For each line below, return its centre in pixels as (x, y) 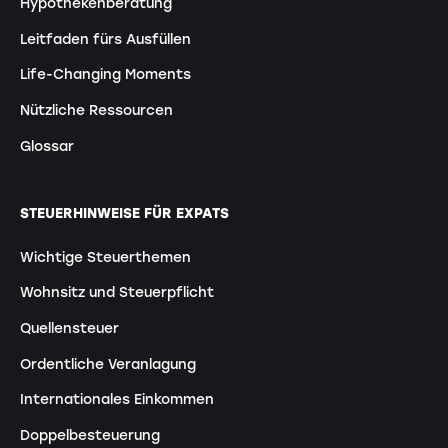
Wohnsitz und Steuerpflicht (116, 292)
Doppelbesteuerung (89, 435)
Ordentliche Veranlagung (107, 363)
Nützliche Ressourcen (96, 109)
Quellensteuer (69, 327)
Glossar (46, 145)
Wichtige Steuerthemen (105, 256)
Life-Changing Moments (105, 74)
